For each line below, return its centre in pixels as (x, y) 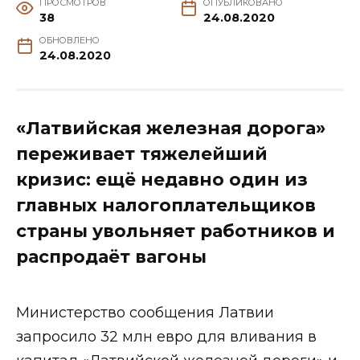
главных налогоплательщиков (166, 205)
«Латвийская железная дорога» (171, 128)
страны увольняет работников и (176, 231)
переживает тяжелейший (142, 154)
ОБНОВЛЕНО (69, 41)
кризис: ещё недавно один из (162, 180)
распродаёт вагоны (111, 257)
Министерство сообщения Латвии (145, 313)
